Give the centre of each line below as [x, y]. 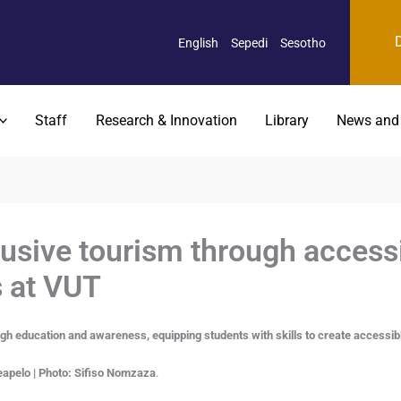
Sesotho [303, 43]
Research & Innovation [166, 120]
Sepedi [249, 43]
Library [286, 120]
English [198, 43]
